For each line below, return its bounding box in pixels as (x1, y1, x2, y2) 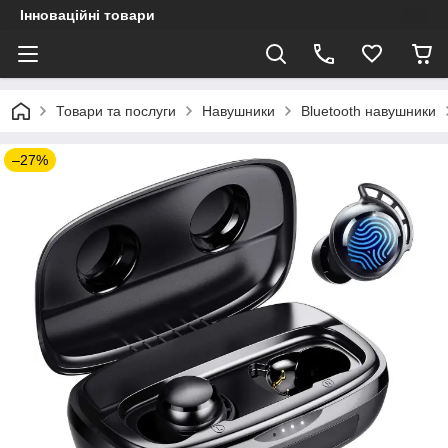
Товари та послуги (56, 103, 176, 119)
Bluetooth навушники (301, 103, 436, 119)
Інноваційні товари (20, 7, 155, 23)
